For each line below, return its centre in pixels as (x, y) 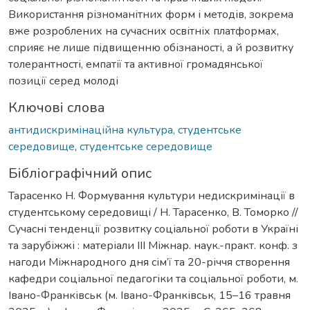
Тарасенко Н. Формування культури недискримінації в (152, 195)
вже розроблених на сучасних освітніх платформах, (144, 31)
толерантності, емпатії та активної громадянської (136, 64)
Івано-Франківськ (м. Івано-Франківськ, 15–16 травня (149, 295)
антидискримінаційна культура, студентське (125, 130)
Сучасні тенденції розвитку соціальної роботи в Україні (153, 229)
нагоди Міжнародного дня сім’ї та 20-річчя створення (149, 262)
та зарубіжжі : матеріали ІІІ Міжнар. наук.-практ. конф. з (153, 245)
